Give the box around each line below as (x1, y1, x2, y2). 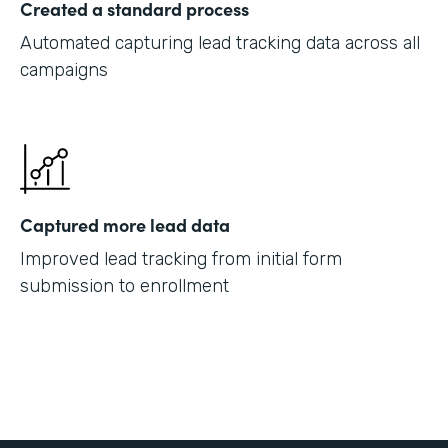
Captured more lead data (20, 211, 230, 237)
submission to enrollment (20, 274, 229, 297)
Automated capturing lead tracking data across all (20, 31, 420, 54)
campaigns (20, 58, 108, 81)
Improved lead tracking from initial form (20, 247, 342, 270)
